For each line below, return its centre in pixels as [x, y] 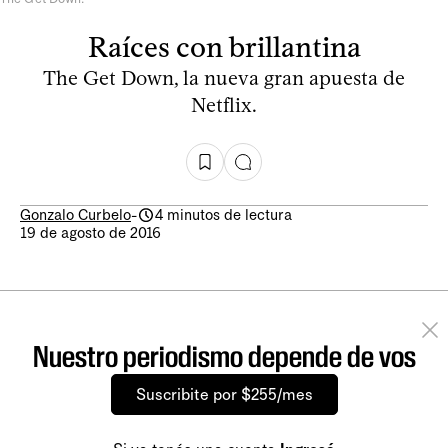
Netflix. [224, 104]
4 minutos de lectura [223, 214]
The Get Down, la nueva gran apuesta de [224, 77]
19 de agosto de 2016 [90, 232]
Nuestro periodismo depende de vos [224, 356]
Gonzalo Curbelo [75, 214]
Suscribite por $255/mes [224, 394]
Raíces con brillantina [224, 46]
